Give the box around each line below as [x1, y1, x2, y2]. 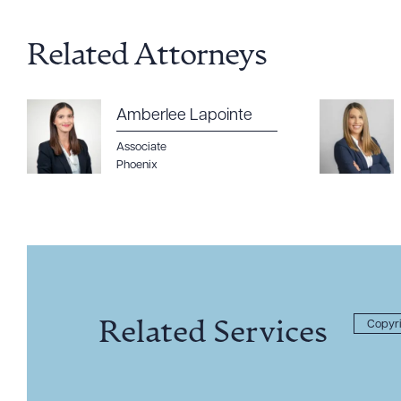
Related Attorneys [27, 41, 267, 73]
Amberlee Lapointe [116, 107, 252, 124]
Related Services [98, 318, 328, 350]
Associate [116, 141, 166, 153]
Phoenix [116, 159, 158, 171]
